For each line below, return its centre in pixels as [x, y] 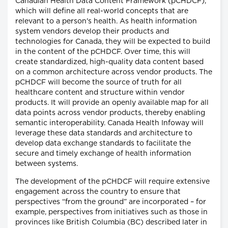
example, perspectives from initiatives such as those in [111, 212]
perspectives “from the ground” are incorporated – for [111, 202]
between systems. [47, 164]
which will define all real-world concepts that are [102, 11]
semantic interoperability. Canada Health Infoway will [109, 123]
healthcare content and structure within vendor [100, 93]
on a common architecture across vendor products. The [114, 73]
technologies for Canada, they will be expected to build [113, 42]
